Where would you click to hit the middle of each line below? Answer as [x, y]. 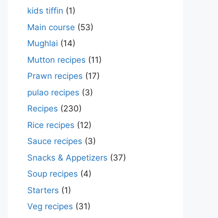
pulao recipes [53, 92]
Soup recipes [53, 174]
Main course [51, 27]
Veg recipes [50, 206]
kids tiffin [45, 11]
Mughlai [43, 43]
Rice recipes [51, 125]
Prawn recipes [55, 76]
